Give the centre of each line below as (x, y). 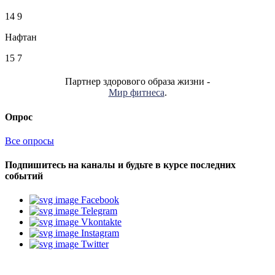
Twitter (95, 244)
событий (24, 176)
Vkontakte (101, 222)
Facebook (100, 200)
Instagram (100, 233)
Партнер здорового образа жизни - (137, 82)
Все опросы (29, 141)
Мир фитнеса (136, 93)
